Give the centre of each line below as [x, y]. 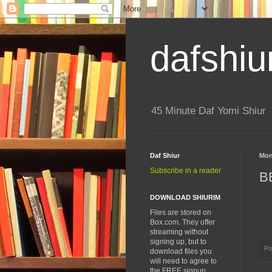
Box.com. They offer [182, 223]
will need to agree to [183, 261]
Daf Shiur [165, 156]
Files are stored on [181, 213]
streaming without [179, 232]
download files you [181, 252]
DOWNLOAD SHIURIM [185, 198]
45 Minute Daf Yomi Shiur [209, 111]
